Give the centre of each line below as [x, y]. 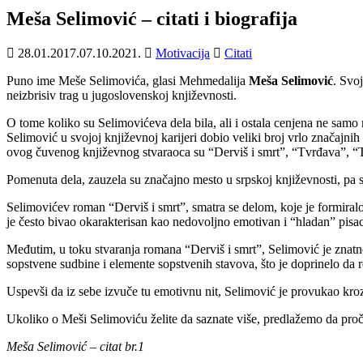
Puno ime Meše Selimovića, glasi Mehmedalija [128, 80]
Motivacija [183, 53]
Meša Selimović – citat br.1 [75, 346]
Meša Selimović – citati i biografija [152, 18]
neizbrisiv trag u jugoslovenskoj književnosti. [122, 95]
